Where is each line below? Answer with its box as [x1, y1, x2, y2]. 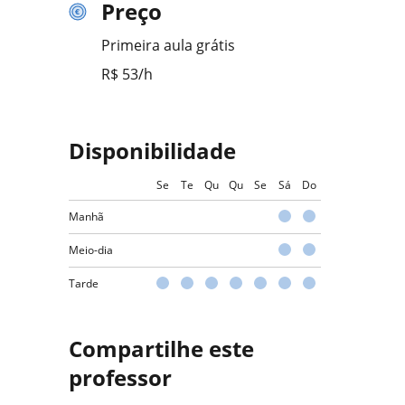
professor [69, 363, 172, 392]
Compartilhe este [69, 334, 254, 363]
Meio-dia [69, 242, 113, 258]
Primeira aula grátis [101, 35, 235, 55]
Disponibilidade [69, 136, 236, 165]
